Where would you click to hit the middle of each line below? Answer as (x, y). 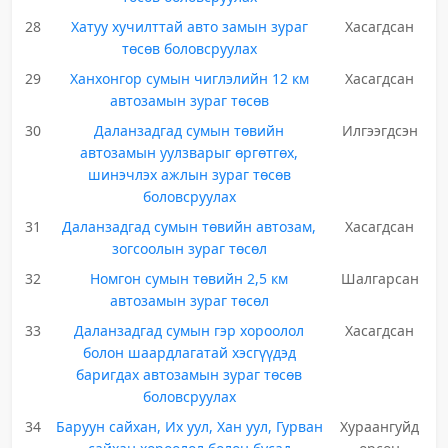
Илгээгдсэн (379, 130)
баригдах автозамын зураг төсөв (189, 374)
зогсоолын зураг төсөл (189, 248)
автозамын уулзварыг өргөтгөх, (189, 152)
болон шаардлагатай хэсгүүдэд (189, 352)
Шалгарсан (379, 278)
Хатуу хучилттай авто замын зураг (189, 26)
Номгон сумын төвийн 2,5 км (189, 278)
